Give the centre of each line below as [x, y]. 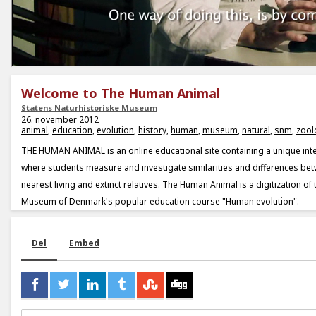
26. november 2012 [60, 120]
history [152, 130]
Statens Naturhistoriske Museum [89, 108]
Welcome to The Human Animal [121, 93]
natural [256, 130]
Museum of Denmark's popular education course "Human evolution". [160, 202]
